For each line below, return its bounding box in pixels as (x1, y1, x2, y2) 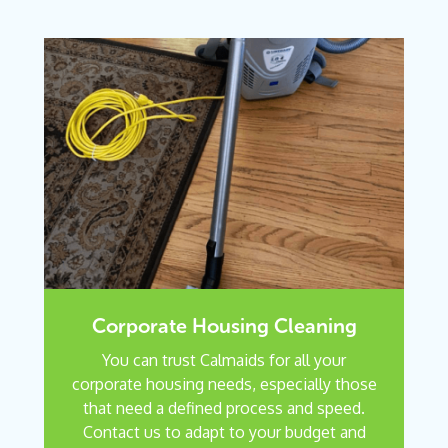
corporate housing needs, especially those (71, 374, 377, 395)
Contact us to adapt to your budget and (82, 422, 366, 443)
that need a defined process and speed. (83, 398, 365, 419)
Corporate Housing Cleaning (91, 314, 357, 339)
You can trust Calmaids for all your (102, 350, 346, 371)
